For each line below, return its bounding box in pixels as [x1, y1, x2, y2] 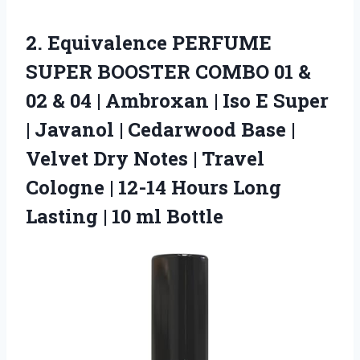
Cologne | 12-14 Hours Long [26, 174, 281, 200]
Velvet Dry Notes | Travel [26, 145, 264, 171]
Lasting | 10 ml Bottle [26, 202, 223, 229]
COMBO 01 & [190, 58, 311, 84]
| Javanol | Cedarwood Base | [26, 116, 295, 142]
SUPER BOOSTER [26, 58, 190, 84]
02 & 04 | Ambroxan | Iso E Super [26, 87, 329, 113]
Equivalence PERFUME [47, 29, 272, 55]
